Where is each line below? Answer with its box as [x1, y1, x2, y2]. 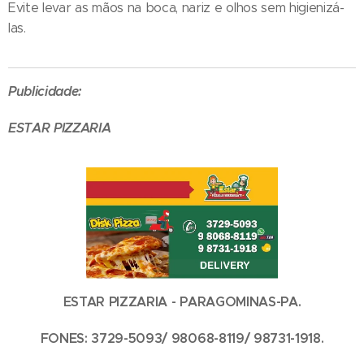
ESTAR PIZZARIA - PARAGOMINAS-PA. [63, 293, 301, 311]
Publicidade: [8, 82, 82, 100]
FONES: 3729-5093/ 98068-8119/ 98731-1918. [40, 330, 324, 348]
